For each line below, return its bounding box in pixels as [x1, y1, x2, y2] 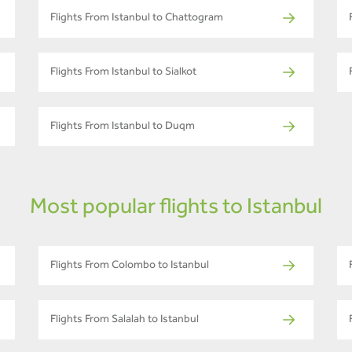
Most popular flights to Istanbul [30, 198, 322, 221]
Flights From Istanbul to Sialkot [50, 68, 196, 79]
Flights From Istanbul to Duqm [50, 122, 195, 134]
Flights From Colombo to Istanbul [50, 261, 209, 273]
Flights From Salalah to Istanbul [50, 315, 199, 327]
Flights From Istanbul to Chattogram [50, 13, 223, 25]
